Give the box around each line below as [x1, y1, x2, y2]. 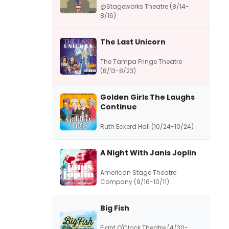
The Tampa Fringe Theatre [100, 57, 182, 66]
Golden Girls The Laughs [100, 91, 195, 102]
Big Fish [100, 202, 129, 213]
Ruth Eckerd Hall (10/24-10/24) [100, 122, 194, 131]
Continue [100, 101, 137, 112]
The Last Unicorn [100, 36, 166, 47]
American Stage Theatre [100, 168, 176, 177]
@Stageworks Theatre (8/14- [100, 2, 189, 11]
